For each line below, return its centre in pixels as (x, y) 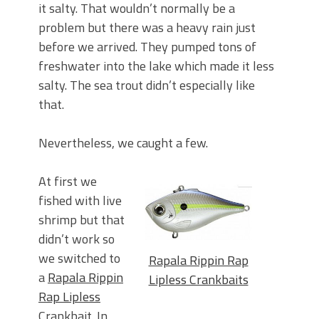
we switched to (79, 258)
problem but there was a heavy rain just (147, 28)
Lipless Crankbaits (198, 279)
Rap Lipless (69, 297)
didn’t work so (77, 239)
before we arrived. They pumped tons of (147, 47)
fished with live (80, 201)
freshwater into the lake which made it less (156, 66)
